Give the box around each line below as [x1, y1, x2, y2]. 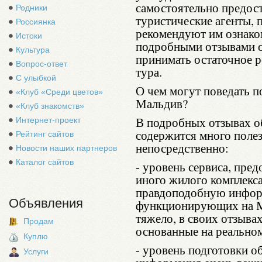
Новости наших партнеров [16, 143, 117, 153]
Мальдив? [136, 95, 188, 112]
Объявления [9, 196, 83, 211]
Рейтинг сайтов [16, 129, 74, 139]
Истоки [16, 31, 42, 40]
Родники [16, 3, 47, 12]
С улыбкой [16, 73, 56, 82]
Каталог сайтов [16, 157, 74, 167]
